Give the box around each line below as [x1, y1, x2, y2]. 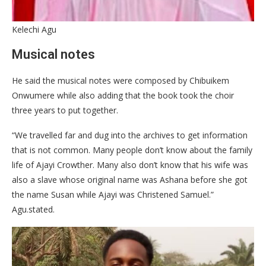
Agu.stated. [12, 203, 55, 215]
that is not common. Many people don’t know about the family [12, 144, 252, 156]
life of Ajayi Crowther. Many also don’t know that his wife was [12, 159, 248, 170]
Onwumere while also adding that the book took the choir [12, 89, 234, 101]
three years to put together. [12, 104, 118, 116]
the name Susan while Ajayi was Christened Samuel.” [12, 188, 214, 200]
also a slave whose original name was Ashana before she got [12, 173, 248, 185]
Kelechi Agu [12, 23, 56, 35]
